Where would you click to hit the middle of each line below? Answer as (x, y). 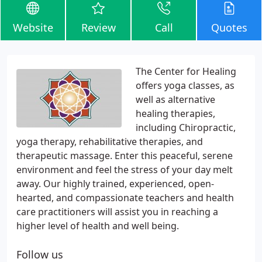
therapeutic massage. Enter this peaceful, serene (125, 156)
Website (33, 27)
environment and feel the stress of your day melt (125, 170)
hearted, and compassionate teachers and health (125, 198)
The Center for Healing (186, 71)
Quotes (229, 27)
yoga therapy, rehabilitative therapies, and (110, 142)
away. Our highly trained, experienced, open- (115, 184)
